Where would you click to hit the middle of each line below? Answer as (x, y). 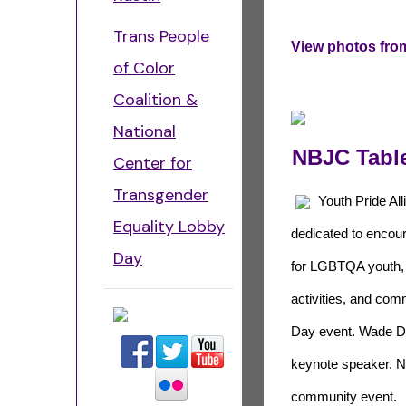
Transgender (161, 195)
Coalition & (155, 100)
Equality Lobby (169, 227)
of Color (144, 68)
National (145, 131)
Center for (153, 163)
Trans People (161, 36)
